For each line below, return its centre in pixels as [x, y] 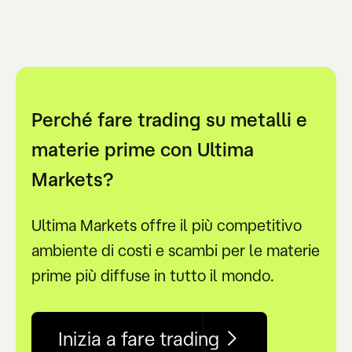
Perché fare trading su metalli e [169, 120]
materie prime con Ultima [143, 150]
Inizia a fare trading [139, 338]
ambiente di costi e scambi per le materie [176, 251]
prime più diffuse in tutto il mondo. [153, 276]
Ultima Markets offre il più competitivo [167, 225]
